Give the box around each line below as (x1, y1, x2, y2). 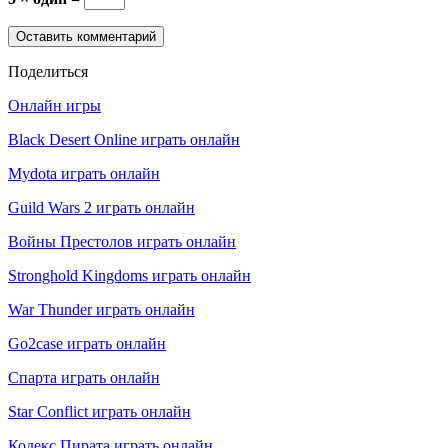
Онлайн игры (8, 96, 101, 114)
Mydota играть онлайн (8, 164, 160, 182)
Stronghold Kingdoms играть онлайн (8, 266, 251, 284)
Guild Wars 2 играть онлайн (8, 198, 195, 216)
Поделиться (8, 62, 88, 80)
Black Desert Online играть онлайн (8, 130, 240, 148)
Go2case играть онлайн (8, 334, 166, 352)
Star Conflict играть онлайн (8, 402, 191, 420)
